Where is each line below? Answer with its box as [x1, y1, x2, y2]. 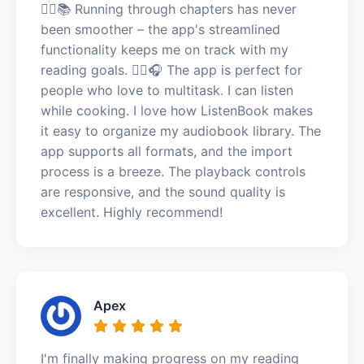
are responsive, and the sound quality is [41, 183, 285, 200]
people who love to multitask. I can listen [41, 81, 293, 98]
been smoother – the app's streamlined [41, 20, 280, 37]
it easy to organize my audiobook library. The [41, 122, 321, 139]
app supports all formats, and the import [41, 142, 292, 159]
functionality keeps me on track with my [41, 41, 288, 58]
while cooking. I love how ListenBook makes [41, 102, 313, 119]
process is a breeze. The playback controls [41, 162, 305, 180]
